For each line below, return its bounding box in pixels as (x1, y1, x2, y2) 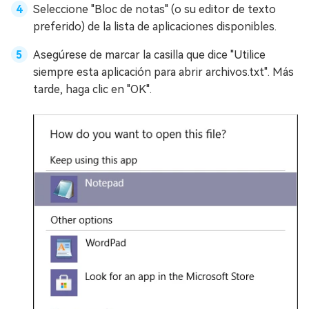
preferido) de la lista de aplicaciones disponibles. (33, 20, 277, 34)
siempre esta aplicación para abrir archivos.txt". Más (33, 66, 294, 79)
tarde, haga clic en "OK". (33, 83, 152, 97)
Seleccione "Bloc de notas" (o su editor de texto (33, 3, 276, 17)
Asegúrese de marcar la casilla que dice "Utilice (33, 48, 266, 62)
